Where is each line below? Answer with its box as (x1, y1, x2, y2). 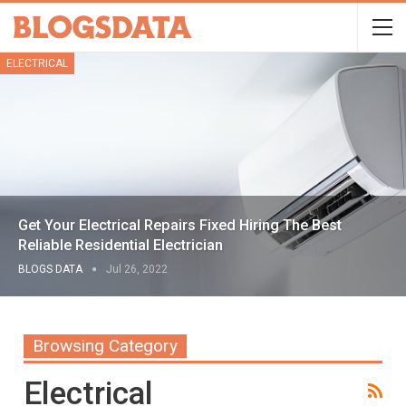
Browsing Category (33, 334, 179, 356)
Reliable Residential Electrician (18, 236, 223, 254)
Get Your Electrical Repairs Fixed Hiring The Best (18, 216, 342, 234)
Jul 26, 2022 (106, 262, 168, 275)
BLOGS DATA (18, 262, 85, 275)
